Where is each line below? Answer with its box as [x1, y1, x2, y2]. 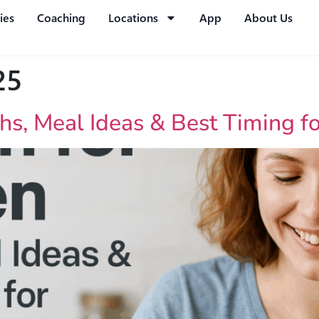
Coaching [36, 10, 85, 25]
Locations [108, 10, 158, 25]
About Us [244, 10, 293, 25]
